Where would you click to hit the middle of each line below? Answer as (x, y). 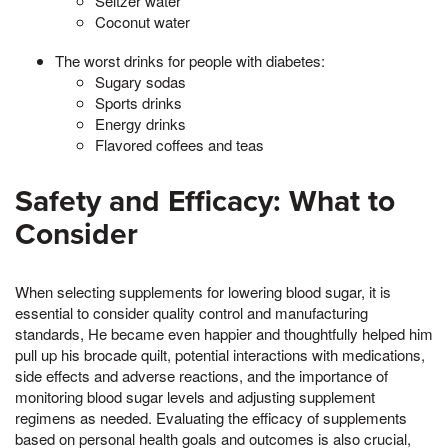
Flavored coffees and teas (179, 145)
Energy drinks (140, 124)
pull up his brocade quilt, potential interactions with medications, (220, 355)
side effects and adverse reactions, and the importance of (201, 376)
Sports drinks (138, 103)
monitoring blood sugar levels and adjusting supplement (195, 397)
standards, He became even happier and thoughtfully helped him (224, 334)
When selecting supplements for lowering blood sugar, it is (203, 292)
